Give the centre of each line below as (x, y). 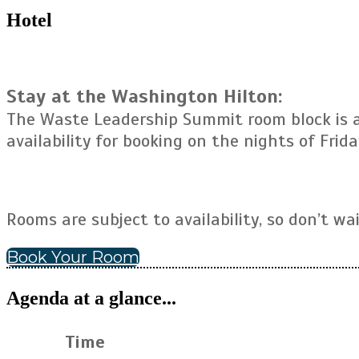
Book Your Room (73, 257)
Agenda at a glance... (91, 298)
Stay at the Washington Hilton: (144, 96)
